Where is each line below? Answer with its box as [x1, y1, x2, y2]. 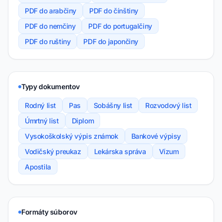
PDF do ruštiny [25, 37, 71, 46]
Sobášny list [93, 101, 133, 110]
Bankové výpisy [131, 132, 181, 141]
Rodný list [25, 101, 56, 110]
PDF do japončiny [83, 37, 139, 46]
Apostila [25, 163, 51, 171]
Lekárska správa [94, 147, 146, 156]
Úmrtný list [25, 116, 59, 125]
